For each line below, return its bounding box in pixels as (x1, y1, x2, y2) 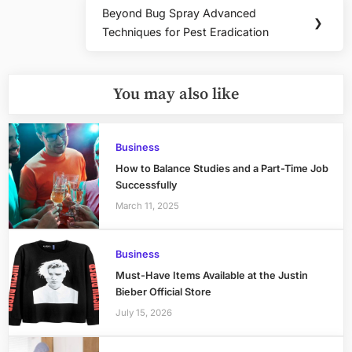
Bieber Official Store (115, 286, 211, 299)
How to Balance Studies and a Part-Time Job (115, 163, 328, 175)
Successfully (115, 179, 178, 192)
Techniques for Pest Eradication (102, 25, 269, 39)
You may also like (113, 84, 239, 104)
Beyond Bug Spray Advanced (102, 6, 257, 20)
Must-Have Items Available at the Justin (115, 269, 308, 282)
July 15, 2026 (115, 306, 172, 318)
